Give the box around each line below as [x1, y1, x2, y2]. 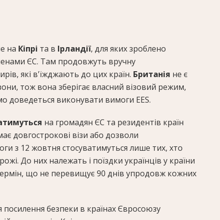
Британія [133, 69, 172, 80]
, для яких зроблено [91, 43, 166, 55]
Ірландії [57, 43, 91, 55]
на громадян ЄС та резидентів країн [44, 117, 184, 128]
